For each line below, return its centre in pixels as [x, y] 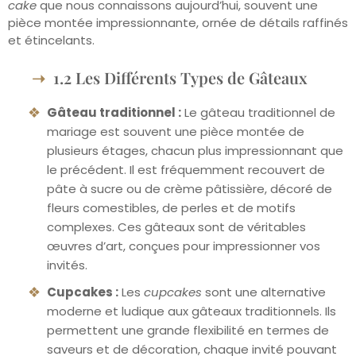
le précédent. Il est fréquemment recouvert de [186, 170]
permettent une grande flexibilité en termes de [188, 331]
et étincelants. [51, 40]
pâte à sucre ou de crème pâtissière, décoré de [190, 189]
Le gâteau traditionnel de [258, 113]
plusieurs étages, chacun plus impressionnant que [195, 151]
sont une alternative [264, 292]
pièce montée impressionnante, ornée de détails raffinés [178, 22]
